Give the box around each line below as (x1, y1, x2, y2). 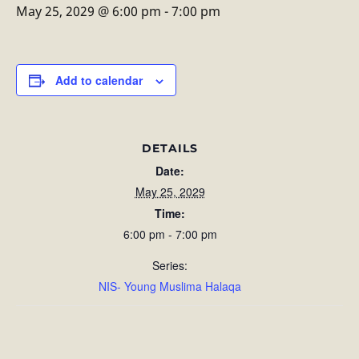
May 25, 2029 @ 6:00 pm (16, 2, 161, 20)
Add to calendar (55, 72, 143, 88)
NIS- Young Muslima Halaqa (99, 278, 241, 294)
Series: (152, 257, 188, 273)
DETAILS (142, 141, 198, 155)
